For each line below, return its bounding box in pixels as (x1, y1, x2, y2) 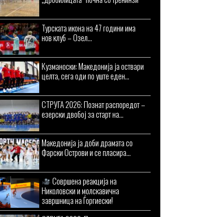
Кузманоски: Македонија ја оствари (42, 60, 144, 72)
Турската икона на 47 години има (42, 22, 136, 34)
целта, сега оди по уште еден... (42, 70, 129, 82)
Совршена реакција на (51, 175, 117, 187)
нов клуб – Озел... (42, 31, 92, 44)
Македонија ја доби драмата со (42, 137, 133, 149)
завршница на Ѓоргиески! (42, 194, 113, 206)
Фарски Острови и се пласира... (42, 146, 131, 158)
